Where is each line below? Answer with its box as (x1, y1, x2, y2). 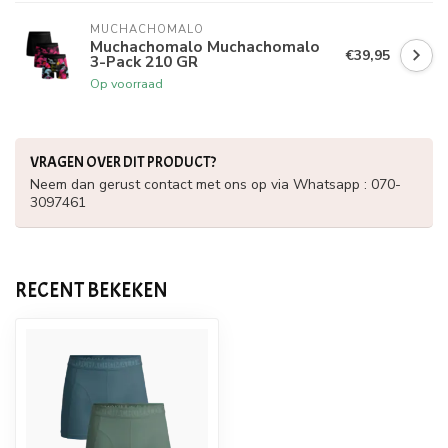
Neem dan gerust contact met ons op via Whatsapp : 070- (30, 175, 401, 194)
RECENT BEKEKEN (15, 277, 168, 303)
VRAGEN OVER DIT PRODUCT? (30, 152, 216, 172)
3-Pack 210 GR (90, 51, 198, 72)
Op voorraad (90, 75, 163, 92)
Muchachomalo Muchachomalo (90, 36, 320, 57)
